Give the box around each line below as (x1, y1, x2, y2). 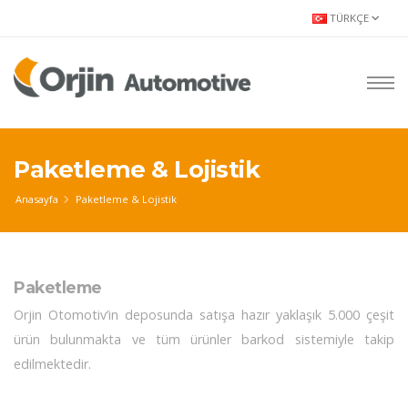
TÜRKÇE (327, 11, 372, 25)
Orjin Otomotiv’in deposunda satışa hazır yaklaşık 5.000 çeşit (14, 306, 394, 324)
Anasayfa (15, 192, 58, 206)
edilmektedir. (14, 355, 91, 373)
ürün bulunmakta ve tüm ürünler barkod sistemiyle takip (14, 331, 394, 349)
